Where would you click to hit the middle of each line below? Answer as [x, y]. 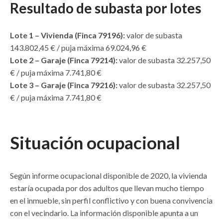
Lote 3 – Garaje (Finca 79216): [64, 85]
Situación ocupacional [95, 143]
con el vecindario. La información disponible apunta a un [104, 213]
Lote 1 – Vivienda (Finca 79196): [67, 35]
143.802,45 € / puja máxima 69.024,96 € [78, 48]
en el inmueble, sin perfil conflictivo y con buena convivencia [111, 201]
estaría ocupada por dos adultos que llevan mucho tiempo [107, 188]
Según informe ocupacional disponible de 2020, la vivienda [109, 176]
